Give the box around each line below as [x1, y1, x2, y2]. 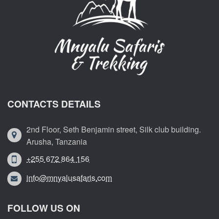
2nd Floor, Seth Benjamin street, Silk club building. [26, 124, 201, 135]
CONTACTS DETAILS [7, 97, 101, 111]
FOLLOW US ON [7, 201, 80, 215]
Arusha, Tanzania [26, 136, 87, 148]
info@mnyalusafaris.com [26, 172, 112, 184]
